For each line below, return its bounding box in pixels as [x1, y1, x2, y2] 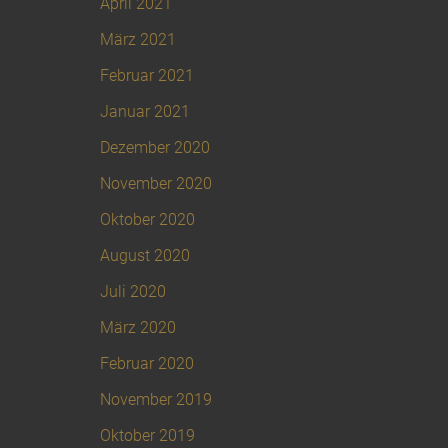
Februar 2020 [100, 354, 194, 374]
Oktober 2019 [100, 426, 195, 446]
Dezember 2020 [100, 138, 210, 158]
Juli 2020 [100, 282, 166, 302]
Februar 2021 [100, 66, 194, 86]
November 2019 [100, 390, 212, 410]
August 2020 [100, 246, 190, 266]
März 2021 [100, 30, 176, 50]
